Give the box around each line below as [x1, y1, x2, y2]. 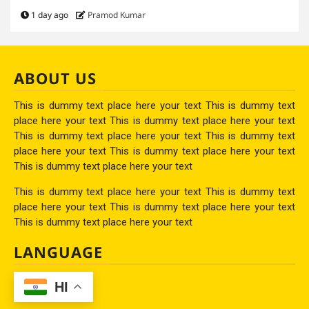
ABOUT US [14, 67, 97, 88]
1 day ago [29, 8, 70, 21]
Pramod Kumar [88, 8, 146, 21]
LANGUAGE [14, 241, 103, 262]
